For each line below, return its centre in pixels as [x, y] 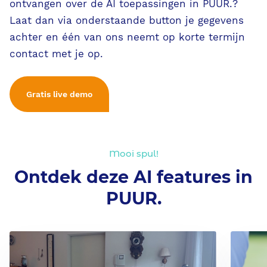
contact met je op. [56, 54]
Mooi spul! [133, 153]
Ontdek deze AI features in [133, 176]
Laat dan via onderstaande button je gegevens [127, 21]
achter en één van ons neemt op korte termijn [127, 38]
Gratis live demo [59, 94]
